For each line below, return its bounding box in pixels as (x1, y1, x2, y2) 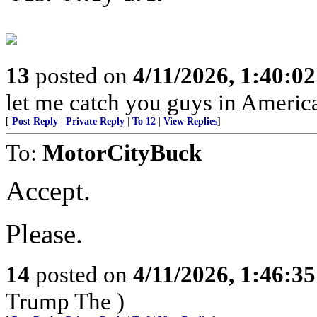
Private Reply (66, 116, 125, 127)
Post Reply (12, 116, 58, 127)
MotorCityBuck (42, 139, 202, 166)
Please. (6, 219, 83, 249)
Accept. (6, 175, 91, 206)
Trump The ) (6, 288, 125, 314)
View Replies (163, 116, 217, 127)
